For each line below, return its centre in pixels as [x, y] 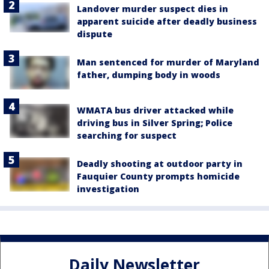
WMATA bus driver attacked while [155, 110]
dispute [95, 34]
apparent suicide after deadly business [167, 22]
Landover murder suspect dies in [153, 9]
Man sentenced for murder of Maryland [168, 62]
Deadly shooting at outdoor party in [160, 164]
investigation [108, 189]
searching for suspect [127, 136]
